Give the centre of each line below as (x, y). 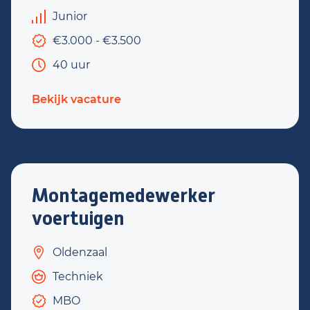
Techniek (78, 276)
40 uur (71, 65)
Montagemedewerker (124, 195)
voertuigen (78, 218)
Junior (70, 16)
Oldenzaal (80, 252)
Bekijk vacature (76, 99)
